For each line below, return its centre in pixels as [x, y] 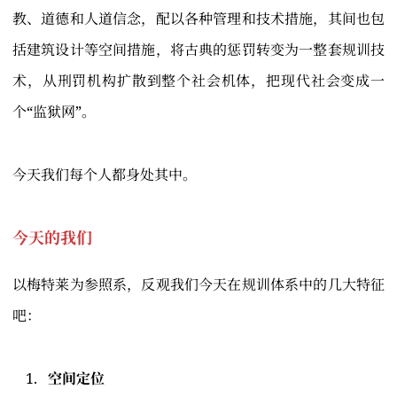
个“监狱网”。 [54, 112]
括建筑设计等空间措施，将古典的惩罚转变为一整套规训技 [198, 50]
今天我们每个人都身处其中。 [105, 175]
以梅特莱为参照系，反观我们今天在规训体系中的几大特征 [198, 285]
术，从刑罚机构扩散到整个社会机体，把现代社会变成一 [198, 81]
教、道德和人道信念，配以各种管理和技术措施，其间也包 [198, 19]
